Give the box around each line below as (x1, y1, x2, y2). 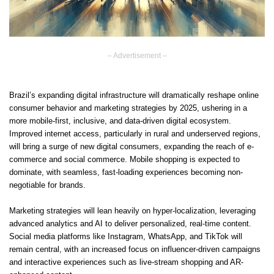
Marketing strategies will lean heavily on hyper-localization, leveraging (9, 206, 256, 215)
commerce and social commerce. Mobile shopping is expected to (9, 155, 240, 164)
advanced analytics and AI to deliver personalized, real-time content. (9, 219, 251, 228)
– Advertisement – (107, 51, 167, 59)
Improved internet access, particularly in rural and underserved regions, (9, 129, 261, 138)
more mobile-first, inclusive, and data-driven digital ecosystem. (9, 116, 231, 125)
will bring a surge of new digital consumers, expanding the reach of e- (9, 142, 254, 151)
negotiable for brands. (9, 180, 86, 190)
